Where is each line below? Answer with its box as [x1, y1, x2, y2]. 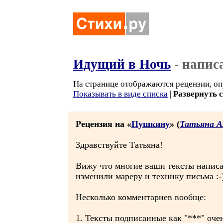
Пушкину [131, 119, 170, 129]
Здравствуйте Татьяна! [76, 140, 163, 150]
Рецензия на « [76, 119, 131, 129]
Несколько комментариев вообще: [76, 192, 206, 202]
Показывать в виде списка [73, 89, 168, 99]
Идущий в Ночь [73, 57, 171, 72]
